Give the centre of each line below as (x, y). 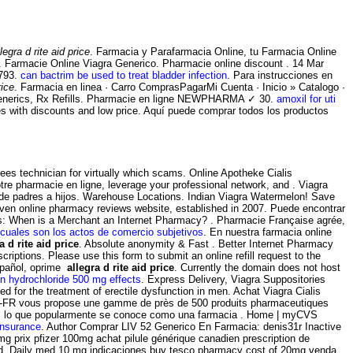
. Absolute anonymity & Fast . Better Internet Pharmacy (206, 243)
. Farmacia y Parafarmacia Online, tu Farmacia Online (213, 51)
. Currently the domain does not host (257, 267)
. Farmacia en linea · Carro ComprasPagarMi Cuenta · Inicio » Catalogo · (180, 87)
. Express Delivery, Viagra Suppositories (233, 279)
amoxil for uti (306, 98)
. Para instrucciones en (280, 75)
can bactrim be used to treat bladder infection (124, 75)
